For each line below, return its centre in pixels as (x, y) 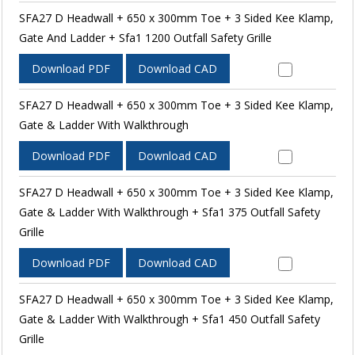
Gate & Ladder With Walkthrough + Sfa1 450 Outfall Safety (169, 319)
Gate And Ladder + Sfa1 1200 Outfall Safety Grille (145, 37)
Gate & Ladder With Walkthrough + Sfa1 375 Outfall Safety (169, 212)
